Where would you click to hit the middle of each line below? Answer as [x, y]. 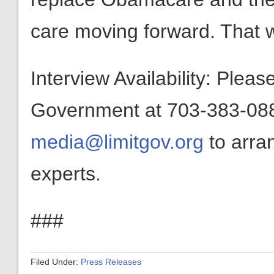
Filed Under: [56, 262]
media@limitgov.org [117, 142]
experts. [66, 174]
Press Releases [111, 262]
